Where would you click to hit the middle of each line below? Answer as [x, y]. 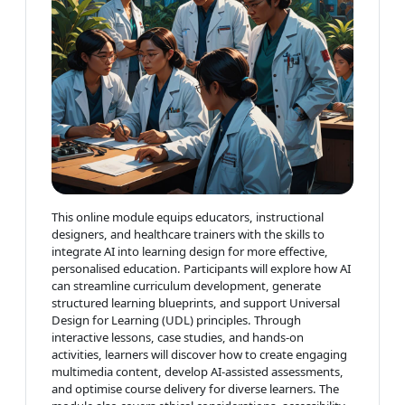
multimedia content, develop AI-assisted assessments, [198, 372]
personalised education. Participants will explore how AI [201, 269]
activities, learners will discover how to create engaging [199, 355]
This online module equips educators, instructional [188, 217]
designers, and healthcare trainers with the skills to [188, 235]
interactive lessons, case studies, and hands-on [178, 338]
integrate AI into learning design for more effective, [190, 252]
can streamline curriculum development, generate [186, 286]
